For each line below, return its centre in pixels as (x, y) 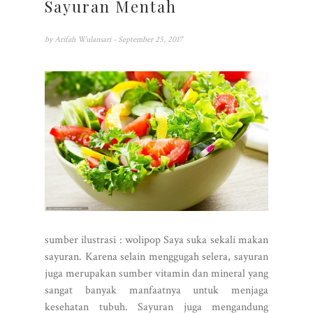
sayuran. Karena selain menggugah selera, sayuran (156, 256)
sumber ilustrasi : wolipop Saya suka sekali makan (156, 240)
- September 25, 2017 (148, 39)
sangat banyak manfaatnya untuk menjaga (156, 290)
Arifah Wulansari (84, 39)
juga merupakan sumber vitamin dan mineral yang (156, 273)
